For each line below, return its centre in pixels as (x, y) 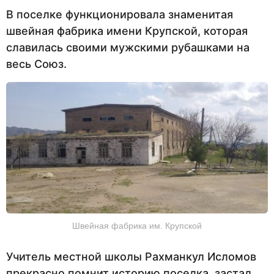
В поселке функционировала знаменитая (120, 15)
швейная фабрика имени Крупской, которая (127, 31)
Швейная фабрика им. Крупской (137, 225)
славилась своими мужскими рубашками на (128, 48)
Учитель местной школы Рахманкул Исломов (131, 257)
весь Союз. (36, 64)
